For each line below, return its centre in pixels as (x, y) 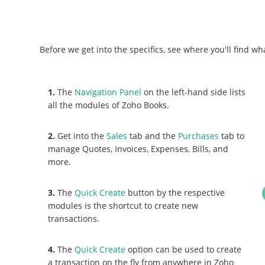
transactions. (74, 218)
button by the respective (175, 192)
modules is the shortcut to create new (123, 205)
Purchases (199, 135)
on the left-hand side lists (194, 92)
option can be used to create (184, 249)
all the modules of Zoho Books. (109, 105)
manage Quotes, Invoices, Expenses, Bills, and (138, 148)
